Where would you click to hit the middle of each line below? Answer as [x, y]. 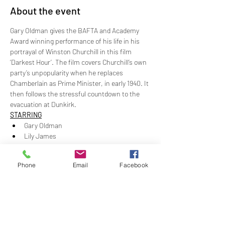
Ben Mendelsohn [49, 157]
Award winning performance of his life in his [76, 41]
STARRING [26, 115]
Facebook [134, 165]
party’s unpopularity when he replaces [67, 73]
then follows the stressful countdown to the [76, 94]
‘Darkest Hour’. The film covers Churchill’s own [79, 62]
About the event [45, 11]
